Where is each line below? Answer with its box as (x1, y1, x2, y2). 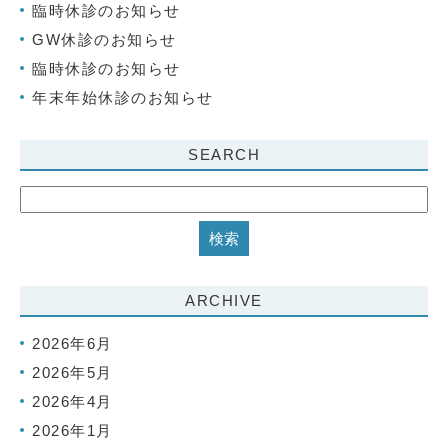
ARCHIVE (185, 292, 263, 309)
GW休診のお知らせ (32, 31, 177, 48)
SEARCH (188, 146, 260, 163)
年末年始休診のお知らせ (32, 89, 214, 106)
